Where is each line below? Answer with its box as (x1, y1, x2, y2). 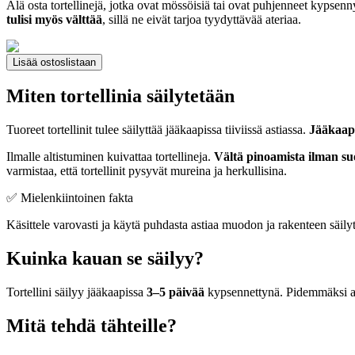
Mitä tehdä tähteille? (6, 315, 177, 337)
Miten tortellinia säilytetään (6, 86, 235, 107)
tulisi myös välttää (6, 12, 102, 26)
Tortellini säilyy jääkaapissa (6, 285, 147, 300)
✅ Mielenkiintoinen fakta (6, 191, 133, 205)
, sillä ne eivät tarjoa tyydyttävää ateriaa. (102, 12, 301, 26)
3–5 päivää (147, 285, 204, 300)
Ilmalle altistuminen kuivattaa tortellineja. (6, 150, 214, 164)
